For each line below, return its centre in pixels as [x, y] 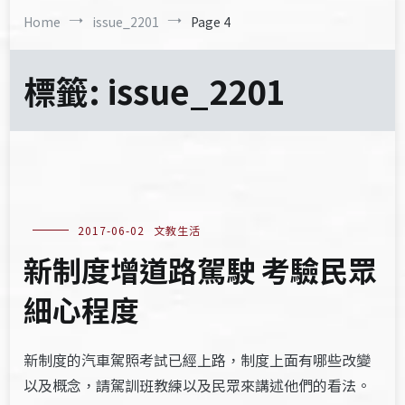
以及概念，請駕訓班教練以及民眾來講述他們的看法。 [198, 385]
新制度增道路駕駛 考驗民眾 [201, 269]
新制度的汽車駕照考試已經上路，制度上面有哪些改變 [198, 360]
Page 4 [211, 22]
